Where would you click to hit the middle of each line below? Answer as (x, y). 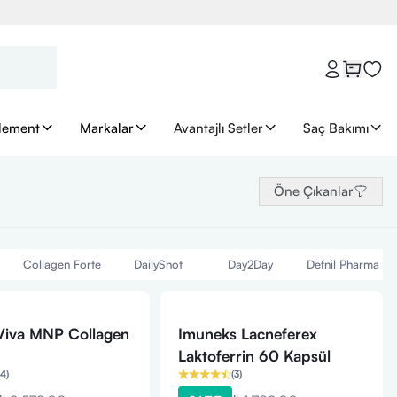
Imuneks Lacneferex (247, 334)
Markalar (107, 128)
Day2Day (250, 264)
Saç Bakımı (335, 128)
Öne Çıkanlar (314, 191)
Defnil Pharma (343, 264)
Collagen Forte (62, 264)
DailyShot (158, 264)
